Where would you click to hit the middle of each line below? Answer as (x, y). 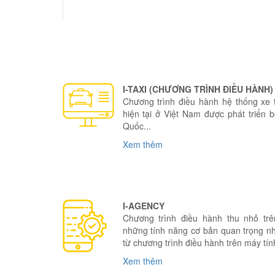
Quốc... (137, 126)
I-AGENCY (143, 206)
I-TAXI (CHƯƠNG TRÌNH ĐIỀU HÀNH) (198, 89)
